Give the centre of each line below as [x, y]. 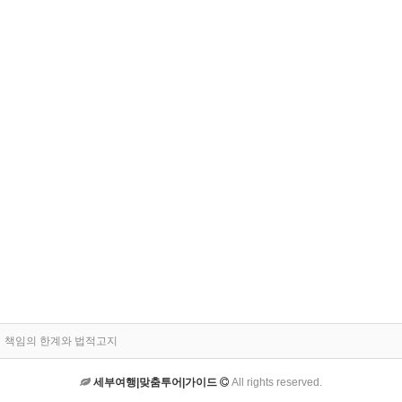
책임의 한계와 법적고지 [61, 341]
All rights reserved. [275, 382]
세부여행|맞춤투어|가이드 [157, 382]
